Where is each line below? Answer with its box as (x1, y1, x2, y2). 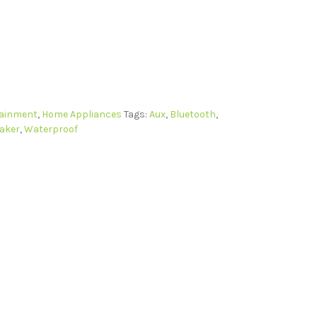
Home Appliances (41, 108, 122, 121)
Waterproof (23, 123, 78, 136)
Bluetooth (169, 108, 216, 121)
